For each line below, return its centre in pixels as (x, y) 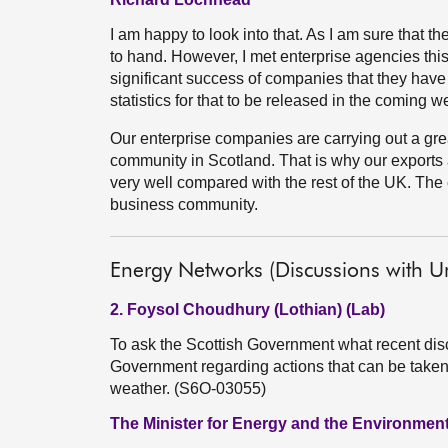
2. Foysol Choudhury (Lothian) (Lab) (247, 309)
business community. (184, 204)
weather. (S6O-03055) (188, 388)
